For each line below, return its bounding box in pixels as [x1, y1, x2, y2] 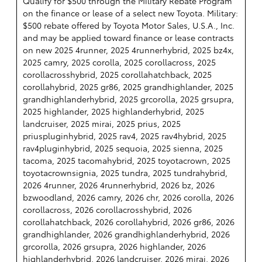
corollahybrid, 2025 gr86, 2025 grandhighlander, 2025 [23, 81, 233, 93]
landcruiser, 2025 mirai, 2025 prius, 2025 [23, 118, 181, 130]
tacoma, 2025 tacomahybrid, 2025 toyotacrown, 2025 [23, 154, 230, 167]
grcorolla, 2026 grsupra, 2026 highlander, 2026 [23, 240, 206, 253]
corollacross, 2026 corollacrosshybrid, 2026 [23, 204, 192, 216]
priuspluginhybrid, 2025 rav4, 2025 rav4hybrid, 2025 [23, 130, 226, 142]
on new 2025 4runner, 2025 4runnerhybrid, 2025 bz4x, [23, 44, 234, 56]
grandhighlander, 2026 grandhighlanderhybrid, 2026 [23, 228, 230, 240]
